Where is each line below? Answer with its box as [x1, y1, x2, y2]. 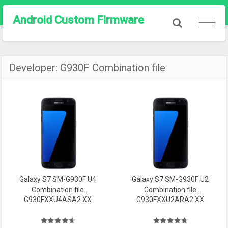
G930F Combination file [60, 62, 166, 74]
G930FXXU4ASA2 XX [24, 195, 92, 204]
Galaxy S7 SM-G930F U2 [131, 175, 209, 183]
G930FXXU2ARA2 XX [136, 195, 204, 204]
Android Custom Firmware [13, 14, 144, 26]
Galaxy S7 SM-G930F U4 [19, 175, 97, 183]
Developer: [9, 62, 61, 74]
